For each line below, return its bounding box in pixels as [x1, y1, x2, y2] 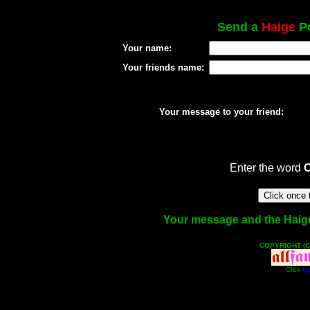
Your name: [122, 43, 172, 53]
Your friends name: [122, 62, 204, 73]
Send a [217, 20, 262, 34]
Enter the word [229, 162, 304, 174]
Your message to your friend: [158, 107, 284, 117]
